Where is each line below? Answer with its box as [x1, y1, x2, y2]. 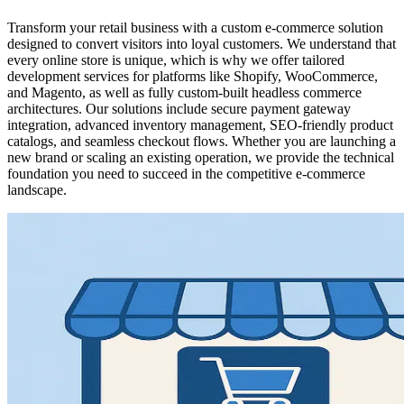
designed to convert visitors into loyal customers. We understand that [7, 35, 396, 51]
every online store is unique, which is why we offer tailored [7, 51, 344, 68]
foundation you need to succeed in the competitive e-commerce [7, 165, 365, 181]
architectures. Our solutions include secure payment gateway [7, 100, 351, 116]
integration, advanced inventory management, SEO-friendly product [7, 116, 393, 133]
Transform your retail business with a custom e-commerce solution [7, 19, 383, 35]
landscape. [7, 181, 67, 197]
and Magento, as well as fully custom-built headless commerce [7, 84, 362, 100]
